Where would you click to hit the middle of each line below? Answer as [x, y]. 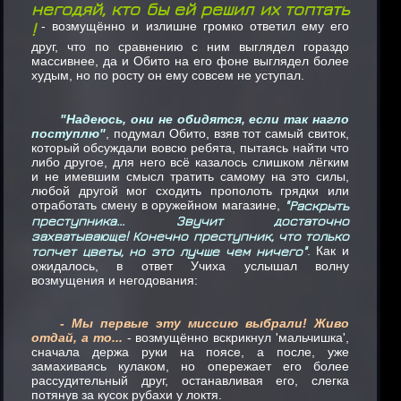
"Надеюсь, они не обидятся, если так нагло [205, 119]
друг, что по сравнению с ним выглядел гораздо [190, 47]
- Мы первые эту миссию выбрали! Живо [205, 323]
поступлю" [68, 133]
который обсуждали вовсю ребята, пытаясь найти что [190, 147]
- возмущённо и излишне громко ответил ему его [192, 26]
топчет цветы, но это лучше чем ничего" [169, 251]
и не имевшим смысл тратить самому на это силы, [190, 176]
